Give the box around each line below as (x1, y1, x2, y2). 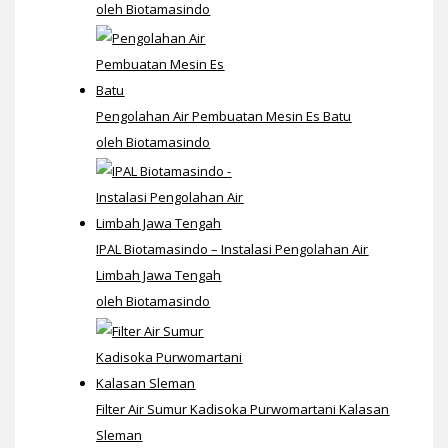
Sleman (96, 425, 143, 444)
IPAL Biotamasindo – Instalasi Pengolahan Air (96, 240, 369, 259)
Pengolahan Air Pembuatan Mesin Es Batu (96, 107, 352, 126)
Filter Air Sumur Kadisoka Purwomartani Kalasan (96, 399, 390, 418)
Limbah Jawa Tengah (96, 266, 222, 285)
